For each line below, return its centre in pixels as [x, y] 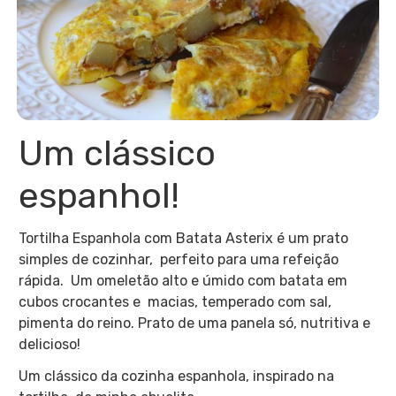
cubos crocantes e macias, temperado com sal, [176, 302]
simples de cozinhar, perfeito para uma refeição [178, 259]
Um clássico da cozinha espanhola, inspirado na [178, 376]
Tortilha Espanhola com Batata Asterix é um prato [183, 238]
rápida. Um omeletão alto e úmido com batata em [183, 281]
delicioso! [49, 344]
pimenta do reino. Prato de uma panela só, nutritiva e [194, 323]
